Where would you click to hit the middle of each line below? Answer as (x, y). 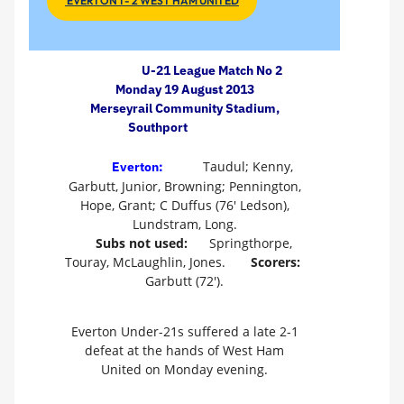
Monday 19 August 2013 (184, 89)
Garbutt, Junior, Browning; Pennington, (184, 187)
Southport (157, 127)
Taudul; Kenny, (246, 167)
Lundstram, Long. (184, 225)
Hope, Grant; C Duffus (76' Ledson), (184, 206)
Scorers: (275, 262)
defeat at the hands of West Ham (184, 350)
